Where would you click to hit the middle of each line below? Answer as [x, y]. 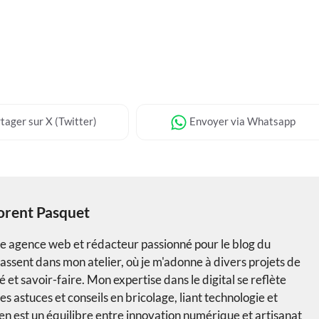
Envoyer [208, 121]
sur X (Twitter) [62, 121]
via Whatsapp [262, 121]
